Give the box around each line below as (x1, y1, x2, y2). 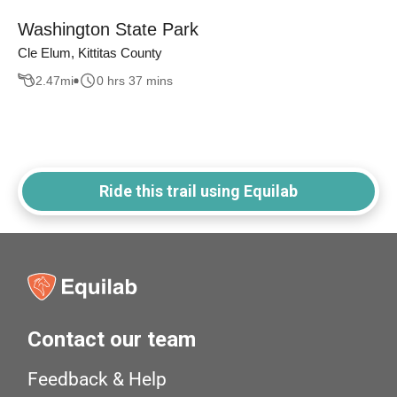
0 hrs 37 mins (97, 73, 173, 88)
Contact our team (27, 327, 197, 353)
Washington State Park (18, 19, 198, 40)
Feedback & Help (27, 369, 167, 391)
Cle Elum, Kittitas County (18, 45, 162, 61)
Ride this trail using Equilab (99, 182, 298, 201)
